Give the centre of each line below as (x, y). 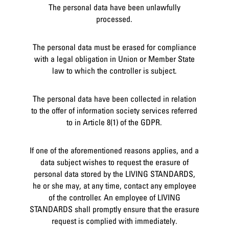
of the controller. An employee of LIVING (114, 197)
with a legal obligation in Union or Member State (114, 59)
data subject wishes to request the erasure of (114, 162)
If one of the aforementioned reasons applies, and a (114, 150)
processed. (114, 19)
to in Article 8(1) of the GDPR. (114, 122)
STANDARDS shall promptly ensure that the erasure (114, 209)
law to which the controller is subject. (114, 70)
